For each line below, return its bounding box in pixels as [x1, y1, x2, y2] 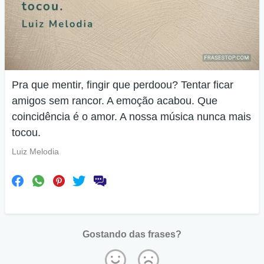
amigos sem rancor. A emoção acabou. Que [12, 94, 217, 107]
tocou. [12, 126, 41, 138]
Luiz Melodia [12, 146, 59, 156]
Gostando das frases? [82, 229, 181, 239]
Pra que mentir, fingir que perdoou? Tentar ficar [12, 78, 233, 91]
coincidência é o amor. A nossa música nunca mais [12, 110, 251, 123]
